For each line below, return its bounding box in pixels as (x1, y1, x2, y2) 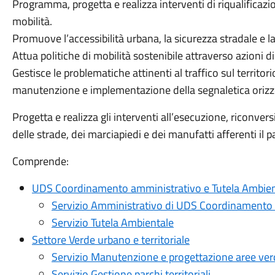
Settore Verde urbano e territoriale (31, 231, 190, 248)
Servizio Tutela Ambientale (51, 214, 174, 231)
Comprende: (12, 153, 69, 169)
